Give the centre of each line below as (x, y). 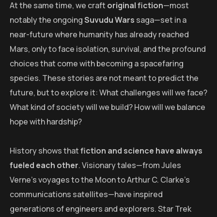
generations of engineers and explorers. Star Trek (101, 209)
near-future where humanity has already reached (99, 34)
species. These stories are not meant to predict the (104, 78)
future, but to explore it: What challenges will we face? (108, 92)
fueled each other (44, 165)
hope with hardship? (46, 121)
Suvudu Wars (109, 20)
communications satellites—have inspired (86, 194)
